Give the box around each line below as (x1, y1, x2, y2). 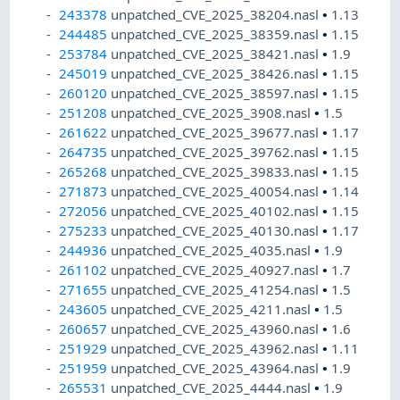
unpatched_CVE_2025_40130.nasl (111, 221, 323, 240)
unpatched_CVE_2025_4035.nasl (111, 241, 315, 260)
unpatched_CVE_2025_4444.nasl (111, 379, 315, 397)
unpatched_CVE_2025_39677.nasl (111, 123, 323, 142)
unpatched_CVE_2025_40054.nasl (111, 182, 323, 201)
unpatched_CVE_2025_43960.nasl (111, 320, 323, 338)
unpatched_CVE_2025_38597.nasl (111, 84, 323, 103)
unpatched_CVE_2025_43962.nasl (111, 339, 323, 358)
